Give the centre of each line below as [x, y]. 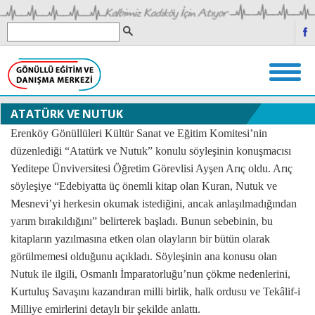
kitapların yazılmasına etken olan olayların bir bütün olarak [140, 239]
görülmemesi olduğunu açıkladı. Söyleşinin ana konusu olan [144, 257]
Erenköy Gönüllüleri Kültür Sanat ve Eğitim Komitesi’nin [139, 134]
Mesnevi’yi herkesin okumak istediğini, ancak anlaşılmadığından [154, 204]
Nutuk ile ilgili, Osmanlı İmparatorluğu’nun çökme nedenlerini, [150, 274]
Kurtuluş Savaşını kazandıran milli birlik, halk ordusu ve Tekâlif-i [155, 292]
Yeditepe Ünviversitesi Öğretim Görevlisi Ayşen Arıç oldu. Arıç [152, 169]
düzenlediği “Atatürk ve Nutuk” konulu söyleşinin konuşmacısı [151, 151]
